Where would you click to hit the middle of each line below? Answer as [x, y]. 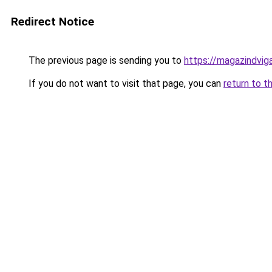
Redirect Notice [53, 22]
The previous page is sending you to [105, 60]
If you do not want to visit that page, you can [125, 83]
